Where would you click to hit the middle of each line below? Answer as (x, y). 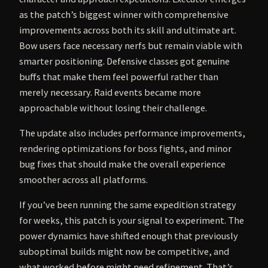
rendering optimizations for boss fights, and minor (125, 149)
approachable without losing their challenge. (113, 107)
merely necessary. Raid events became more (110, 92)
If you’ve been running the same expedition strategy (128, 205)
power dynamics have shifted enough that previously (129, 236)
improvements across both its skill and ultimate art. (128, 30)
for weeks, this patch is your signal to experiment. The (132, 220)
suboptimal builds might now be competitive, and (124, 252)
